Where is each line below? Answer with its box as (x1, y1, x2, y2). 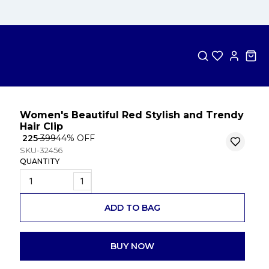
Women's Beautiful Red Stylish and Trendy (19, 109, 244, 121)
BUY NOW (110, 240, 154, 252)
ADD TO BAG (104, 202, 160, 213)
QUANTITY (19, 157, 59, 166)
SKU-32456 (19, 145, 62, 155)
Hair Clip (19, 121, 63, 132)
